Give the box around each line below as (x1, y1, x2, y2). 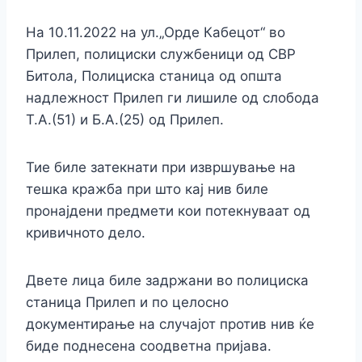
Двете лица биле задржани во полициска (26, 272, 309, 289)
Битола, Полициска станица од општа (26, 68, 282, 85)
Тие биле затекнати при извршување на (26, 159, 296, 176)
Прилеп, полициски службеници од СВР (26, 46, 296, 63)
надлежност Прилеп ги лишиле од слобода (26, 90, 319, 107)
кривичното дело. (26, 225, 145, 242)
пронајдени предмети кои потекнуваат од (26, 203, 310, 220)
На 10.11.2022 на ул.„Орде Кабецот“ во (26, 24, 285, 41)
